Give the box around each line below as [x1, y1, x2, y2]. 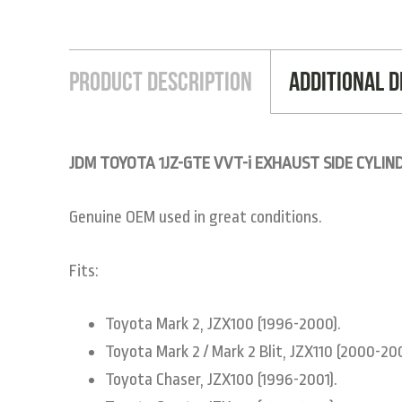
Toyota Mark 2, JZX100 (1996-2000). [105, 313, 341, 334]
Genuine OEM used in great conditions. [69, 206, 322, 227]
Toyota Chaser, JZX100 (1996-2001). [105, 369, 337, 389]
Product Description [69, 66, 252, 96]
